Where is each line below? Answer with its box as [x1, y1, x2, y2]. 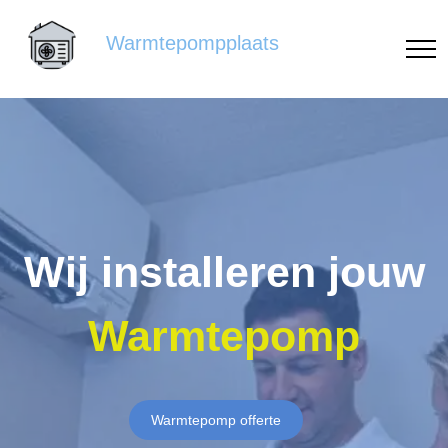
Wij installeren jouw [23, 248, 425, 296]
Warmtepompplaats [106, 32, 279, 55]
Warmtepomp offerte [151, 412, 281, 428]
